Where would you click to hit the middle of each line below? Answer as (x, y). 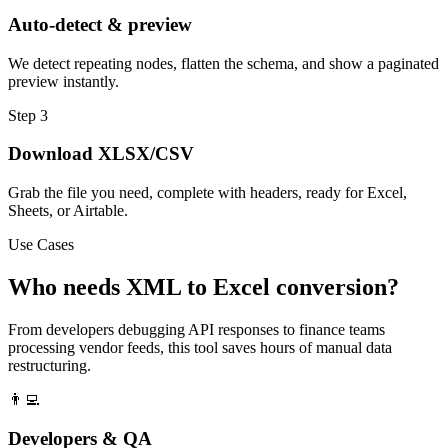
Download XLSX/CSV (101, 154)
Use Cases (41, 245)
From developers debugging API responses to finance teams (196, 329)
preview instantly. (63, 81)
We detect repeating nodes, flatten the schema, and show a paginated (223, 63)
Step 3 (28, 115)
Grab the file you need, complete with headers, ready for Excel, (207, 193)
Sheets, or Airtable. (68, 211)
